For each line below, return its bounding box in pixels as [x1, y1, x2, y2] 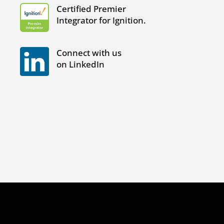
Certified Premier [56, 2, 126, 14]
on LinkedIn [56, 58, 105, 70]
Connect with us [56, 46, 122, 58]
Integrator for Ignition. [56, 14, 146, 26]
